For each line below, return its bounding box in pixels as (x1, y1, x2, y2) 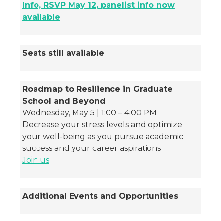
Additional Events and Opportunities (22, 191, 178, 201)
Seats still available (22, 48, 104, 58)
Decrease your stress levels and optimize (22, 120, 182, 129)
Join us (22, 155, 49, 165)
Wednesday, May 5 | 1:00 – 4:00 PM (22, 108, 157, 117)
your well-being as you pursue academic (22, 132, 183, 141)
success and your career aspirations (22, 144, 161, 153)
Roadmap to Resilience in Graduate (22, 84, 173, 94)
